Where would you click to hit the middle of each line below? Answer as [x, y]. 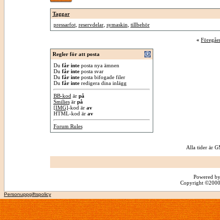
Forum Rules [68, 126]
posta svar [91, 71]
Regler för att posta [76, 54]
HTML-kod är [70, 113]
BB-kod [62, 96]
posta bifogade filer [102, 77]
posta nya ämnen [99, 65]
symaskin [117, 25]
